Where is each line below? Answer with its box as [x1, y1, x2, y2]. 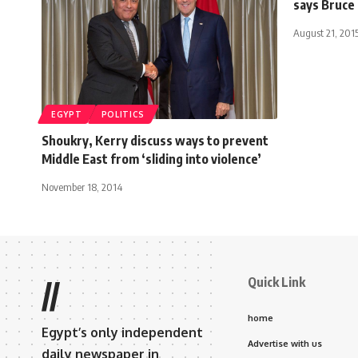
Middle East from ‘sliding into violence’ [42, 150, 261, 167]
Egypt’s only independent [42, 324, 203, 340]
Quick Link [248, 273, 305, 290]
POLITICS [101, 109, 145, 119]
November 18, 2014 [42, 180, 122, 193]
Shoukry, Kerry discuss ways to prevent [42, 132, 268, 149]
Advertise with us [248, 337, 322, 349]
